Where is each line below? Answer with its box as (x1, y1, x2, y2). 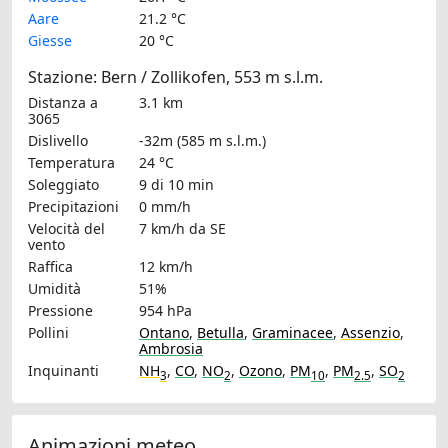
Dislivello (28, 131, 88, 151)
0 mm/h (139, 197, 191, 217)
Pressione (28, 301, 93, 321)
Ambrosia (139, 339, 203, 359)
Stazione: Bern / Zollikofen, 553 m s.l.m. (28, 66, 323, 89)
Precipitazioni (28, 197, 119, 217)
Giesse (28, 31, 72, 51)
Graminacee (252, 323, 333, 343)
